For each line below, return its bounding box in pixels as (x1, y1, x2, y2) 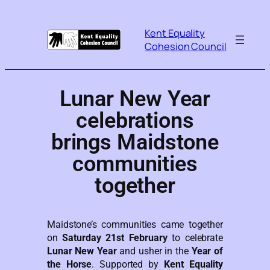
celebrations (76, 107, 194, 133)
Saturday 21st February (62, 231, 168, 243)
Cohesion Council (145, 40, 227, 54)
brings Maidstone (51, 129, 219, 155)
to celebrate (167, 231, 223, 243)
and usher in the (116, 245, 192, 257)
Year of (191, 245, 223, 257)
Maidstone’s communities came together (47, 218, 223, 230)
